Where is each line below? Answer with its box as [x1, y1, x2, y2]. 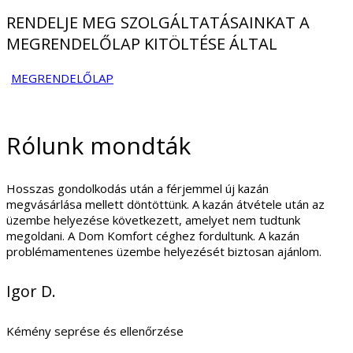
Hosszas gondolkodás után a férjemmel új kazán [6, 180, 269, 197]
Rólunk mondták [6, 128, 191, 162]
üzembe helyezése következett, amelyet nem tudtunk [6, 212, 300, 229]
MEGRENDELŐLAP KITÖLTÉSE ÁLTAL [6, 32, 277, 54]
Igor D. [6, 281, 56, 303]
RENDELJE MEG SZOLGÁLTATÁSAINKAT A [6, 11, 310, 33]
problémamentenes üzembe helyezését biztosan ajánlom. [6, 243, 321, 260]
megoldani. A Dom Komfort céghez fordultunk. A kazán [6, 228, 299, 244]
